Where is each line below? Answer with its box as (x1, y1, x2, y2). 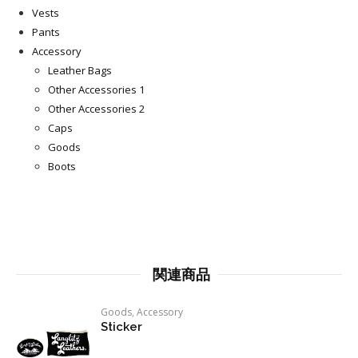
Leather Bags (48, 63, 112, 78)
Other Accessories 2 (48, 101, 145, 116)
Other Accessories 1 (48, 82, 145, 97)
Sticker (101, 320, 143, 334)
